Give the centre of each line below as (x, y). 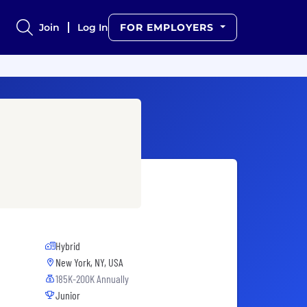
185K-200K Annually (92, 279)
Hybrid (68, 246)
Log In (93, 27)
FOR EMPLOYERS (169, 27)
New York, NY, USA (89, 262)
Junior (68, 295)
